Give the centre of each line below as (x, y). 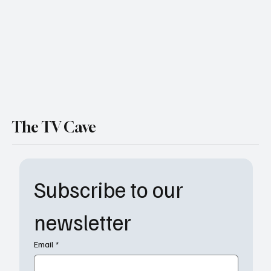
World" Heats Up (83, 9)
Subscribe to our (108, 189)
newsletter (82, 221)
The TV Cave (54, 127)
